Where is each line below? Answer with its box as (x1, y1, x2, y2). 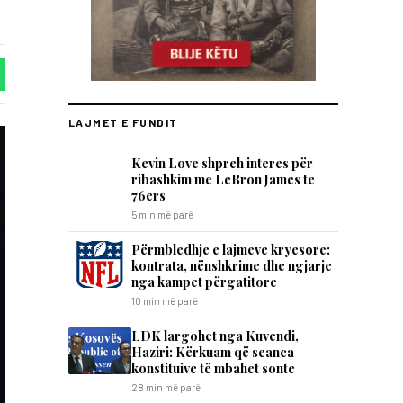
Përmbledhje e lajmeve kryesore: (131, 240, 330, 258)
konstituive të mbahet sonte (131, 359, 295, 377)
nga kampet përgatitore (131, 273, 277, 291)
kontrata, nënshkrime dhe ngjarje (131, 256, 332, 274)
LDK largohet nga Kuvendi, (131, 327, 299, 345)
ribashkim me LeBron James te (131, 170, 315, 188)
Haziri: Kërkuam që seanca (131, 343, 294, 361)
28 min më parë (131, 381, 201, 393)
